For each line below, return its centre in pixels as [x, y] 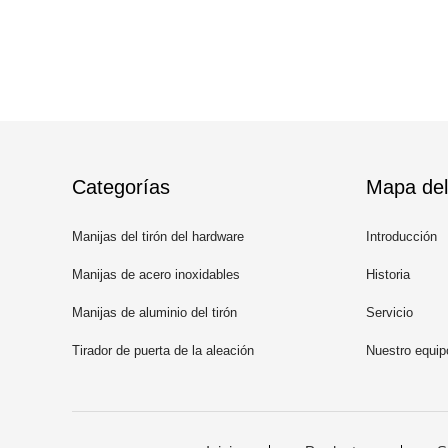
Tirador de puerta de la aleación [163, 350]
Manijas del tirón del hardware [158, 236]
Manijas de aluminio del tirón [154, 312]
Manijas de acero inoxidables [156, 274]
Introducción [401, 236]
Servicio [389, 312]
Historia [388, 274]
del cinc [94, 385]
